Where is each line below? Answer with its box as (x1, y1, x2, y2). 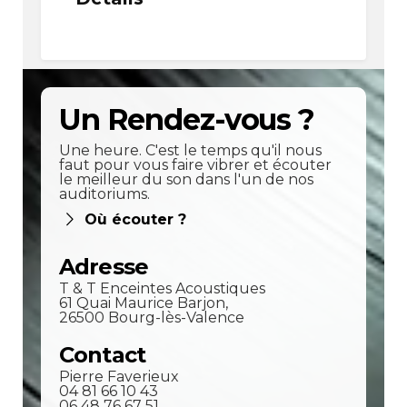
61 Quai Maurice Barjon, (58, 294, 228, 313)
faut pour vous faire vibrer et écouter (58, 156, 332, 174)
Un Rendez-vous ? (58, 102, 314, 138)
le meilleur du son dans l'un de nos (58, 171, 313, 189)
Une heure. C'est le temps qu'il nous (58, 142, 322, 160)
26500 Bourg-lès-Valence (58, 309, 244, 327)
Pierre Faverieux (58, 368, 179, 386)
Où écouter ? (84, 211, 186, 229)
